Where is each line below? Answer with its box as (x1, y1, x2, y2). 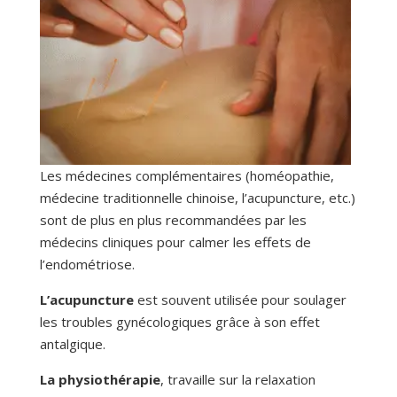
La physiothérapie (39, 370, 160, 389)
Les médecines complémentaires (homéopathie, (39, 167, 334, 185)
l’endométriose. (39, 255, 135, 274)
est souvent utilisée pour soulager (133, 291, 346, 309)
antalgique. (39, 335, 105, 354)
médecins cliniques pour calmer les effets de (39, 233, 311, 252)
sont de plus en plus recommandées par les (39, 211, 307, 230)
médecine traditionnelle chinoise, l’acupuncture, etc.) (39, 189, 355, 207)
